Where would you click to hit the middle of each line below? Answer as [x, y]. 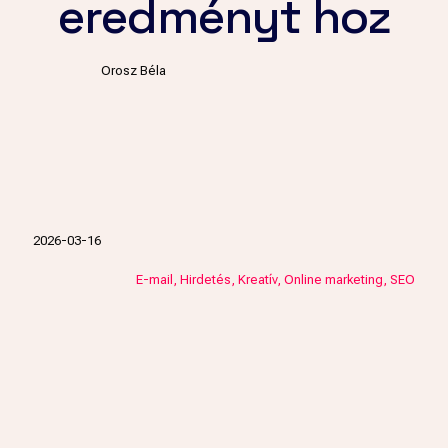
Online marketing [333, 279]
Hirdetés [205, 279]
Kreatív [257, 279]
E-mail [154, 279]
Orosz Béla [133, 70]
